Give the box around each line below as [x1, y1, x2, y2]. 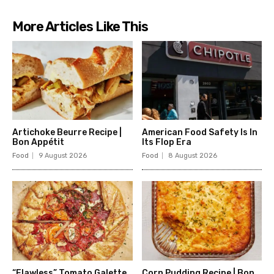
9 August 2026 [39, 152, 87, 160]
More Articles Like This [12, 18, 148, 35]
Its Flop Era [141, 137, 191, 148]
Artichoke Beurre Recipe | [12, 127, 122, 138]
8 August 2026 [168, 152, 217, 160]
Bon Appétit [12, 137, 64, 148]
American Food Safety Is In [141, 127, 257, 138]
